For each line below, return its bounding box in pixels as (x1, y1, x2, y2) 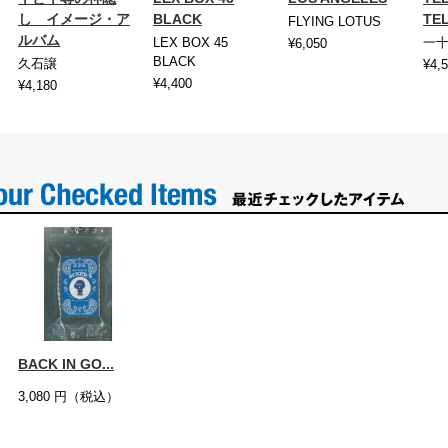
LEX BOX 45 (153, 35, 228, 51)
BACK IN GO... (18, 356, 114, 373)
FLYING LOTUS (288, 14, 381, 30)
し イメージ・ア (18, 11, 130, 28)
